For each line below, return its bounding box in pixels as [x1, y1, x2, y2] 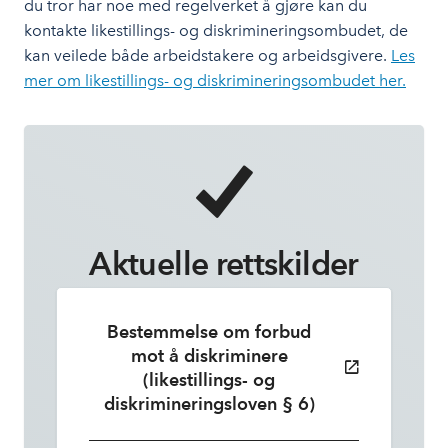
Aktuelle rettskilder [89, 244, 359, 283]
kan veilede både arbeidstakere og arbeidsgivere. [24, 46, 391, 65]
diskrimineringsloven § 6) [103, 393, 315, 414]
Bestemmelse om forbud [107, 321, 311, 342]
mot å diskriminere [130, 345, 288, 366]
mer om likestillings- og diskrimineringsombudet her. [24, 71, 406, 90]
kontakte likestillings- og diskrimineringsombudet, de [24, 21, 408, 40]
